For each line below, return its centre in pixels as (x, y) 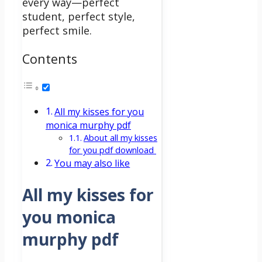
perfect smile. (58, 31)
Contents (50, 58)
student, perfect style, (79, 17)
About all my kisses (120, 138)
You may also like (92, 163)
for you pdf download (113, 150)
